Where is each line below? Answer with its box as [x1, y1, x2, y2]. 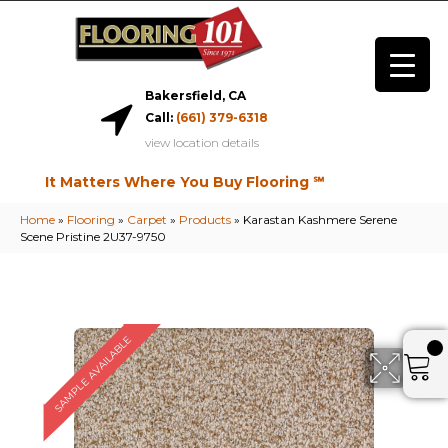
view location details [144, 135, 259, 151]
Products [179, 212, 231, 228]
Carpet [127, 212, 167, 228]
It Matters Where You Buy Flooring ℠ [44, 173, 324, 192]
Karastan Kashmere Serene [243, 212, 397, 228]
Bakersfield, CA [144, 88, 246, 104]
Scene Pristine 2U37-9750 [20, 229, 166, 245]
